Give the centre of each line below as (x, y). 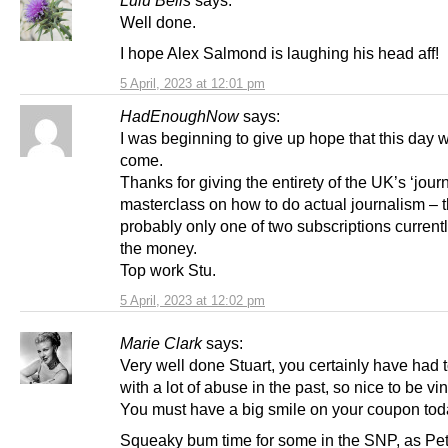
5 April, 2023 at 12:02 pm (192, 301)
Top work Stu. (168, 270)
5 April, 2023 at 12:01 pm (192, 84)
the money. (158, 248)
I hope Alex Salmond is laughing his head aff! (279, 53)
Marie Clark (161, 343)
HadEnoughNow (179, 116)
